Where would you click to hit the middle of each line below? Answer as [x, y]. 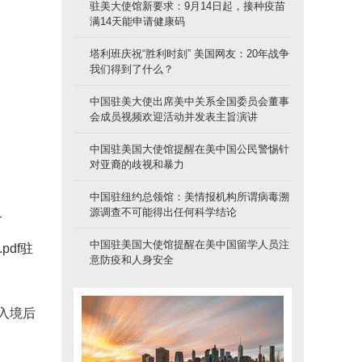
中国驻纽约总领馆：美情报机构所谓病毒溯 [189, 196]
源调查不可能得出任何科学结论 [163, 212]
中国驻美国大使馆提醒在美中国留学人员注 [189, 244]
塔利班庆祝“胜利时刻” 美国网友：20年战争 [189, 53]
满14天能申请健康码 [137, 21]
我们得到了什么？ [132, 69]
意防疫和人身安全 [132, 259]
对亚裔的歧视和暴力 [137, 164]
